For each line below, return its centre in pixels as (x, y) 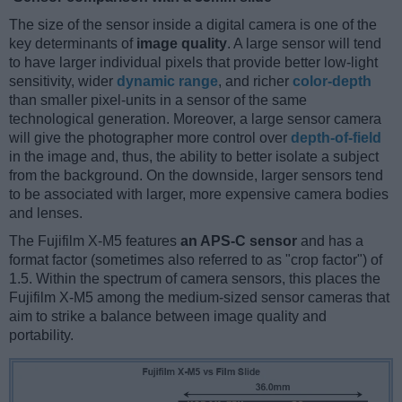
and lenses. (46, 213)
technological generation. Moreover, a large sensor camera (195, 118)
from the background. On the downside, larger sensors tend (196, 175)
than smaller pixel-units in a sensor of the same (158, 100)
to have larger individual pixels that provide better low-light (193, 62)
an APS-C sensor (239, 240)
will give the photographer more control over (150, 137)
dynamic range (167, 81)
